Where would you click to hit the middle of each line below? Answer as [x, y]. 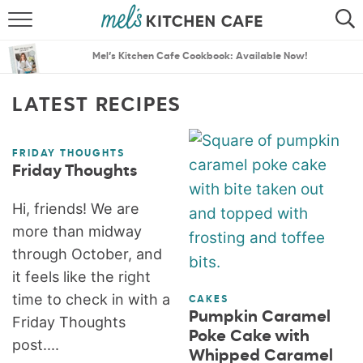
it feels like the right [82, 277]
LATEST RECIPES [97, 105]
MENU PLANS [181, 158]
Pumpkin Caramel [259, 317]
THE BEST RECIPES [181, 118]
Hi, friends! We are [76, 209]
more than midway [77, 231]
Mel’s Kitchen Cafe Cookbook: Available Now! [200, 57]
